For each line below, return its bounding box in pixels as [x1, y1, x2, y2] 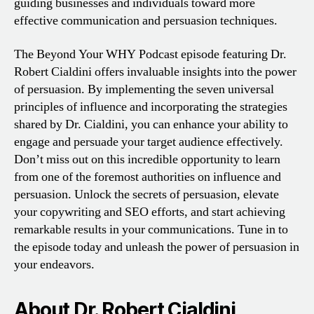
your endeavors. [14, 256, 95, 273]
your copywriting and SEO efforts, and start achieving [14, 203, 285, 220]
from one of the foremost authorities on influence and [14, 168, 281, 185]
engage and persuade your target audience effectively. [14, 133, 283, 150]
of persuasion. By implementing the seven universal [14, 81, 274, 97]
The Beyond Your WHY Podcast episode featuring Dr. [14, 46, 287, 62]
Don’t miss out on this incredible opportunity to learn [14, 151, 280, 168]
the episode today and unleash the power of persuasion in [14, 238, 299, 255]
